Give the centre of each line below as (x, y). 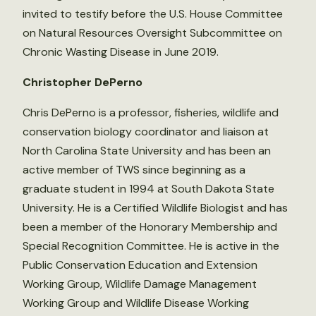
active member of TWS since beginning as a (134, 169)
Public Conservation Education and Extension (140, 265)
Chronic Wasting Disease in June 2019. (121, 51)
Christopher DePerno (83, 82)
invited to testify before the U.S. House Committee (153, 13)
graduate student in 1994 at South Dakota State (148, 188)
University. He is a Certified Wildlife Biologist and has (155, 207)
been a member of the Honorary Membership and (150, 226)
